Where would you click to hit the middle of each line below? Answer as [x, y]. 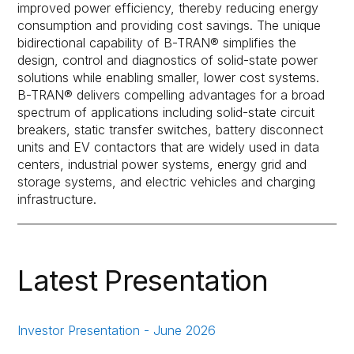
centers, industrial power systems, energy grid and [162, 164]
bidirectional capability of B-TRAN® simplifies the [157, 42]
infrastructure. [57, 199]
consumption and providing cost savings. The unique [169, 25]
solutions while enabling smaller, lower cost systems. [169, 77]
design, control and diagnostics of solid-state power [168, 60]
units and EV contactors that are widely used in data [169, 147]
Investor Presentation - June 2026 [117, 330]
